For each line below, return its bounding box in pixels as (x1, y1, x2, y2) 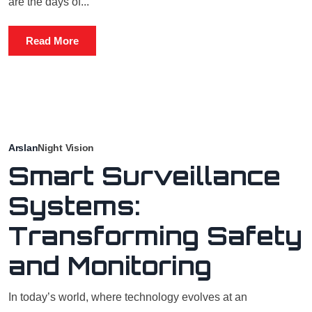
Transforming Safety (8, 220, 302, 251)
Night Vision (38, 142, 94, 153)
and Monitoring (8, 250, 212, 281)
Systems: (8, 190, 141, 221)
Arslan (8, 142, 38, 153)
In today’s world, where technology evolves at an (8, 291, 247, 303)
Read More (26, 35, 79, 47)
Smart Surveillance (8, 160, 281, 192)
